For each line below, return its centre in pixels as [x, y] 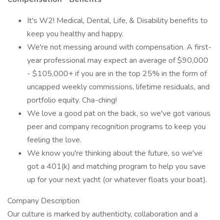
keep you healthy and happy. [75, 34]
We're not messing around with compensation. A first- [119, 47]
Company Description [43, 201]
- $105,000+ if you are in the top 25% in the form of [117, 74]
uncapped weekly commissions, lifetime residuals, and [118, 87]
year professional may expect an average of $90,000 [118, 60]
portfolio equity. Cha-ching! [72, 100]
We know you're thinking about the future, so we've [115, 153]
